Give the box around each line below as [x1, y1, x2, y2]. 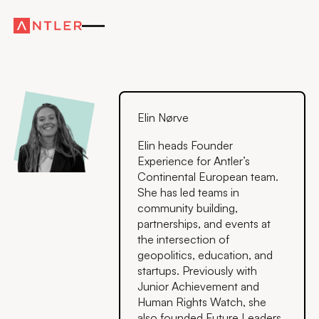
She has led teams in [137, 185, 240, 200]
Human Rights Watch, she [137, 295, 267, 310]
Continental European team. [137, 169, 279, 184]
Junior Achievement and [137, 279, 260, 294]
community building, [137, 201, 239, 216]
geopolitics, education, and [137, 248, 273, 263]
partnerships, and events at [137, 216, 271, 231]
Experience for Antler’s [137, 154, 251, 169]
